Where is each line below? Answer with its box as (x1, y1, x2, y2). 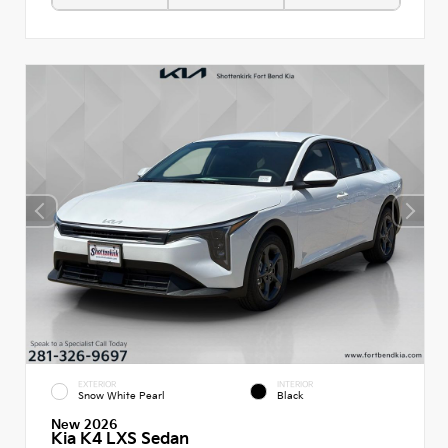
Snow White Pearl (78, 389, 165, 402)
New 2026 (51, 416, 118, 433)
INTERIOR (277, 379, 313, 389)
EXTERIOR (78, 379, 116, 389)
